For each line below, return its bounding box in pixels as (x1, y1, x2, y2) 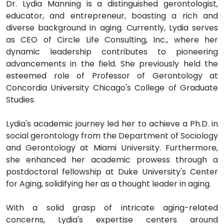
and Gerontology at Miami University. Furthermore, (6, 142, 218, 154)
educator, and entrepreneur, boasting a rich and (6, 10, 218, 22)
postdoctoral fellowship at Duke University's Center (6, 166, 218, 178)
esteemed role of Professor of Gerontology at (6, 70, 218, 82)
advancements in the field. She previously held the (6, 58, 218, 70)
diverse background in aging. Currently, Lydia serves (6, 22, 218, 34)
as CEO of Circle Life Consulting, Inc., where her (6, 34, 218, 46)
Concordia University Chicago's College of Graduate (6, 82, 218, 94)
